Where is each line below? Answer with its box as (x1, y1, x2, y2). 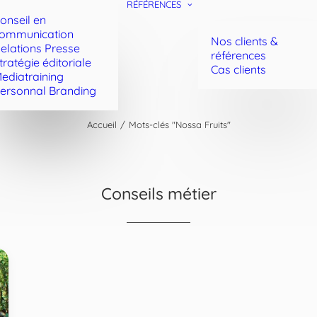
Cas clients (211, 62, 266, 76)
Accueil (86, 119, 117, 130)
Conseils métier (100, 183, 217, 204)
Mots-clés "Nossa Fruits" (128, 119, 231, 130)
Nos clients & (211, 34, 278, 48)
